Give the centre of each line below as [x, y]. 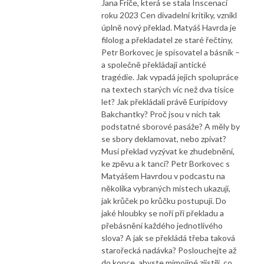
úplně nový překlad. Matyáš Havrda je [169, 27]
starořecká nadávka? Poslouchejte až [169, 250]
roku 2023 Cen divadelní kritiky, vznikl [169, 15]
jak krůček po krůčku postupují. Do [164, 200]
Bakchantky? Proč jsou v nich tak [161, 114]
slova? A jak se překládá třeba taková [168, 237]
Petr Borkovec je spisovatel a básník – [171, 52]
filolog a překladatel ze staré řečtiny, [167, 39]
